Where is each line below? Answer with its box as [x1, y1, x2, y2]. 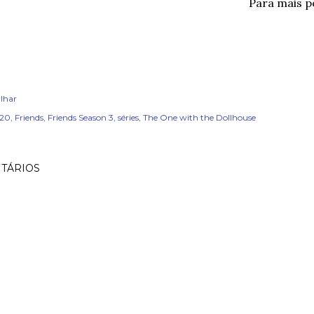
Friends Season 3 [48, 112, 114, 123]
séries [118, 112, 139, 123]
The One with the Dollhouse [143, 112, 256, 123]
